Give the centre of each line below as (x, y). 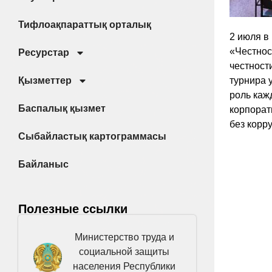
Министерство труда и (124, 237)
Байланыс (43, 164)
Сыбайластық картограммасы (92, 136)
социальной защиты (124, 252)
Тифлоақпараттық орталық (85, 25)
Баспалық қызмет (62, 108)
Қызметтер (45, 80)
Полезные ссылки (73, 209)
